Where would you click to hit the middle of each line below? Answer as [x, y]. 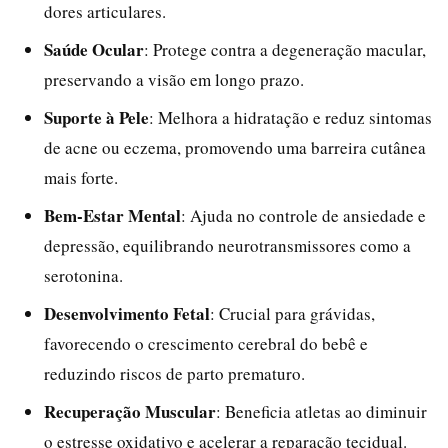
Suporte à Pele [96, 117]
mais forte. [81, 177]
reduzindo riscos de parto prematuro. [174, 373]
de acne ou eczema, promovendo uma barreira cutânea [235, 147]
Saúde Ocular [94, 49]
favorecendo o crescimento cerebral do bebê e [206, 343]
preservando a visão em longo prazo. [174, 79]
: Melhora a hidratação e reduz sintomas [290, 117]
